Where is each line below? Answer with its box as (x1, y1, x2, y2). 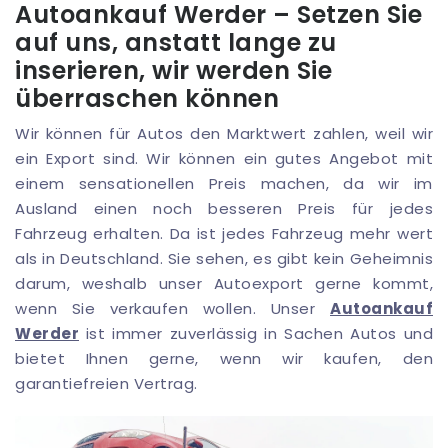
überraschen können (15, 82, 279, 116)
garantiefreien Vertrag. (15, 373, 198, 395)
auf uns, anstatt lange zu (15, 26, 337, 60)
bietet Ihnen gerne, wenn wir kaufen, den (15, 348, 433, 370)
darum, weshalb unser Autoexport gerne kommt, (15, 273, 433, 295)
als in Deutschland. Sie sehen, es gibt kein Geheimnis (15, 248, 433, 270)
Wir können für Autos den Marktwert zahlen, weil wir (15, 123, 433, 145)
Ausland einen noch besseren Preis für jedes (15, 198, 433, 220)
